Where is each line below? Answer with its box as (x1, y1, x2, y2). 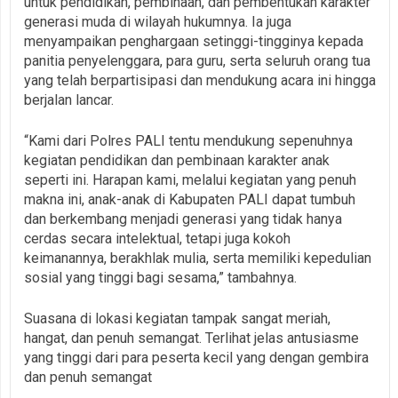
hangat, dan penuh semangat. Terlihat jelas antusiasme (24, 329, 359, 346)
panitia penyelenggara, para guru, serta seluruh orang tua (24, 52, 370, 69)
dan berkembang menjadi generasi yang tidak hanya (24, 210, 342, 227)
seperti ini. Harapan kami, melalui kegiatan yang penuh (24, 171, 356, 188)
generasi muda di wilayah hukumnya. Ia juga (24, 12, 291, 30)
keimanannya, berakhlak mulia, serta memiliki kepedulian (24, 249, 371, 267)
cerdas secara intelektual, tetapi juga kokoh (24, 229, 291, 247)
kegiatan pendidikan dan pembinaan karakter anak (24, 151, 330, 169)
